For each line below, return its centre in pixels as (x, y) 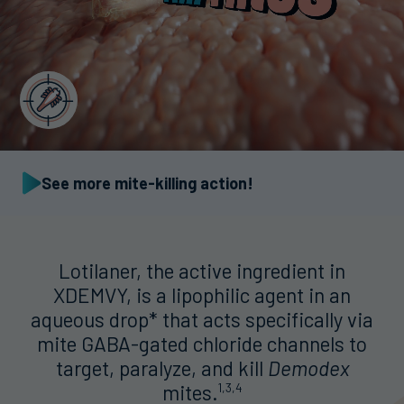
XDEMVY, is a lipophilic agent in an (202, 295)
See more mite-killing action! (147, 183)
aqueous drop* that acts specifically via (202, 320)
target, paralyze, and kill (161, 368)
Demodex (308, 368)
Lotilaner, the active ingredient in (202, 271)
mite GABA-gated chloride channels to (202, 344)
